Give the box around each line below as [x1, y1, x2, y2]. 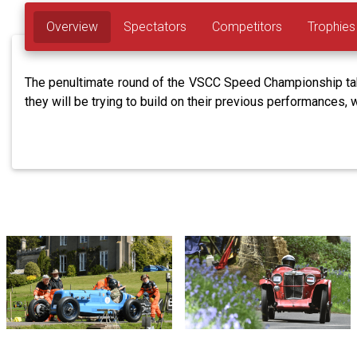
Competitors [212, 18, 283, 34]
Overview [46, 18, 99, 34]
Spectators [124, 18, 187, 34]
